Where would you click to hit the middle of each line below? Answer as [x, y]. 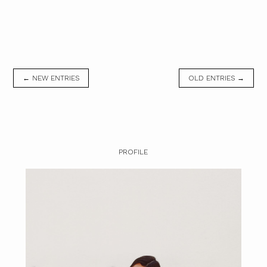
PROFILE [133, 152]
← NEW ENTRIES [51, 78]
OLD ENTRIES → [216, 78]
